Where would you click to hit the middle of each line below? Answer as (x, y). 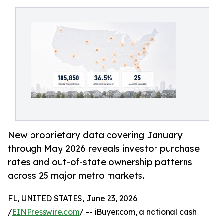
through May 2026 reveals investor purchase (104, 148)
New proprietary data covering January (95, 135)
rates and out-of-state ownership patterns (100, 162)
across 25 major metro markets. (76, 176)
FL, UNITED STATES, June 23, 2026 (72, 198)
